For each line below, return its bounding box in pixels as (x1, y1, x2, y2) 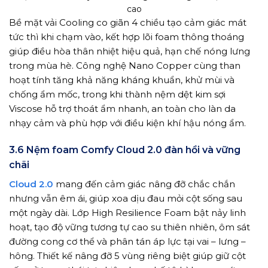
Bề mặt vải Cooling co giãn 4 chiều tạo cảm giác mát (9, 17, 246, 29)
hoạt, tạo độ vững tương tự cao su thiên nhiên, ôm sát (9, 221, 250, 233)
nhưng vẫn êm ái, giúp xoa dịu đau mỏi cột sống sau (9, 192, 242, 204)
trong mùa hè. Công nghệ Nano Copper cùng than (9, 60, 240, 72)
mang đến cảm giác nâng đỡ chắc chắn (53, 178, 235, 190)
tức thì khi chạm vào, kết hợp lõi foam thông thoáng (9, 31, 244, 43)
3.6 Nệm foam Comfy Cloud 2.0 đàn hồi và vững (9, 144, 240, 156)
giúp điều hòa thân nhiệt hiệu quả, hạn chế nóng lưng (9, 45, 250, 57)
